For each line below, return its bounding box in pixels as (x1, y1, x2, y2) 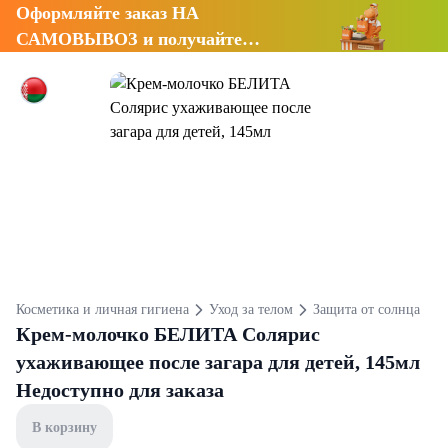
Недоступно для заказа (16, 379, 224, 401)
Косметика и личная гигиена (16, 302, 189, 317)
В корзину (32, 420, 97, 435)
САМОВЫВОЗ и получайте (16, 29, 242, 49)
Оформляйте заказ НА (16, 3, 199, 23)
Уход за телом (208, 302, 293, 317)
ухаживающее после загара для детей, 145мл (16, 351, 420, 373)
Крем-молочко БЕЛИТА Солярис (16, 323, 320, 345)
